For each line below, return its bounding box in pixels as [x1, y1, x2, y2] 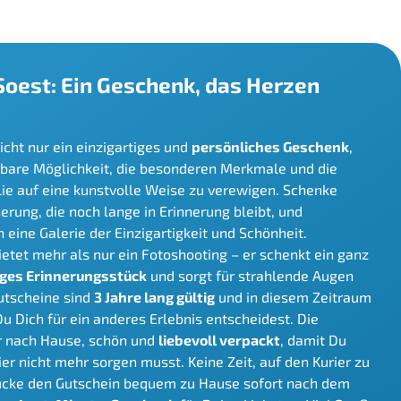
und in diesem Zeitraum [215, 287, 371, 305]
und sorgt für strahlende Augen [147, 266, 354, 284]
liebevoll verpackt [158, 330, 280, 348]
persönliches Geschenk [192, 137, 349, 155]
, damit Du [280, 330, 346, 348]
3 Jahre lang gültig [94, 287, 215, 305]
